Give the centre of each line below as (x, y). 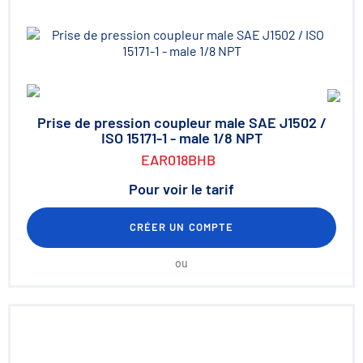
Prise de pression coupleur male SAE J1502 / (181, 122)
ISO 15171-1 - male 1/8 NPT (181, 138)
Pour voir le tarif (181, 189)
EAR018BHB (178, 160)
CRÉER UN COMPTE (181, 227)
